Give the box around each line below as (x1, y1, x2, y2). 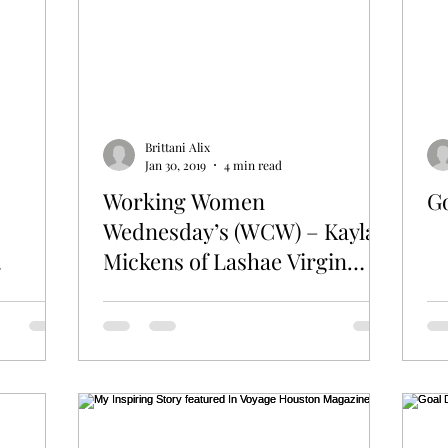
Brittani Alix (145, 139, 210, 156)
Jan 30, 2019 (145, 156, 206, 173)
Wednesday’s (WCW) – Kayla (103, 215, 376, 246)
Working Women (103, 185, 265, 216)
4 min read (224, 156, 282, 173)
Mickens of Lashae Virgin (103, 245, 347, 276)
